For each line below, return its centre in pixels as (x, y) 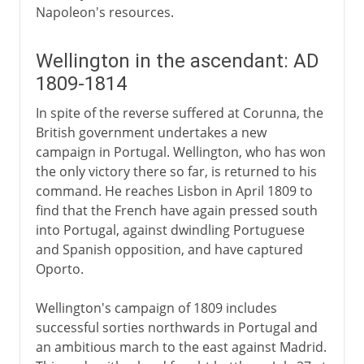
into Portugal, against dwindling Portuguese (170, 230)
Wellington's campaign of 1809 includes (156, 308)
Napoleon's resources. (104, 12)
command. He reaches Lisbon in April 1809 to (174, 191)
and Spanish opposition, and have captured (169, 249)
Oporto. (59, 269)
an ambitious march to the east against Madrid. (181, 347)
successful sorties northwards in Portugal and (176, 327)
